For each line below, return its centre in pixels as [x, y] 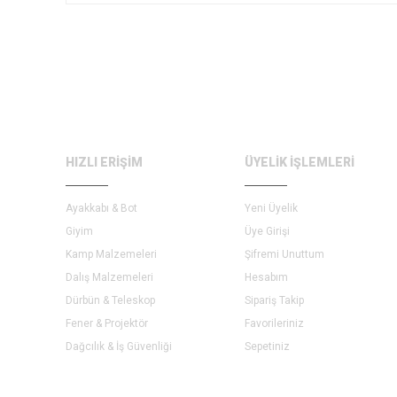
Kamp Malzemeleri [111, 254]
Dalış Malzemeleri [109, 277]
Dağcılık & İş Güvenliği [119, 346]
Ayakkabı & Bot [101, 208]
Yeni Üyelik [271, 208]
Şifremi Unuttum [284, 254]
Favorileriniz [274, 323]
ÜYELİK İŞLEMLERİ [300, 162]
